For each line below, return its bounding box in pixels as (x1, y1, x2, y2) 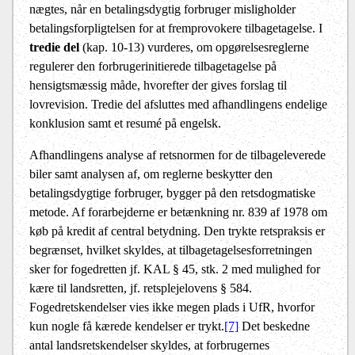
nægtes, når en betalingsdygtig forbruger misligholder (29, 2, 296, 17)
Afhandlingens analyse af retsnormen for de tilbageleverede (29, 148, 326, 162)
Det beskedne (239, 319, 310, 334)
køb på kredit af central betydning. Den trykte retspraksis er (29, 224, 325, 239)
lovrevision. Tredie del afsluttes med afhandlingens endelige (29, 97, 327, 112)
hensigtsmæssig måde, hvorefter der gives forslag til (29, 78, 287, 93)
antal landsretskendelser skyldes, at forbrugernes (29, 338, 269, 353)
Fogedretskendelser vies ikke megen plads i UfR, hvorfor (29, 300, 315, 315)
